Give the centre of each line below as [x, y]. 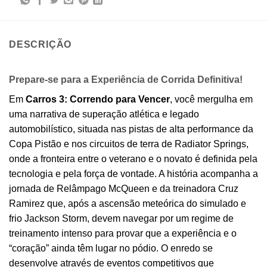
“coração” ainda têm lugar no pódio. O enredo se [111, 249]
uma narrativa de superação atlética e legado [104, 114]
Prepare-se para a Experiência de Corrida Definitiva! [126, 80]
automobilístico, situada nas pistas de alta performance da [131, 129]
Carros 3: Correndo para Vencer [98, 100]
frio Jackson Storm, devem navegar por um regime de [121, 219]
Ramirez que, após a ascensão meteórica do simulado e [128, 204]
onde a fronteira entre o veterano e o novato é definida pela [133, 159]
